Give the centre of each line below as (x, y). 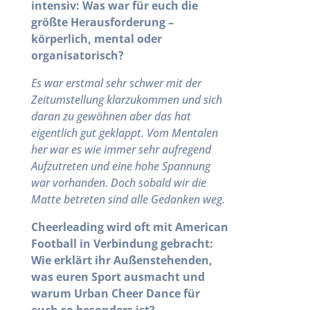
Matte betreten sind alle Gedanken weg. (128, 199)
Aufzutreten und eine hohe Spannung (120, 166)
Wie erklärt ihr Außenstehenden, (121, 260)
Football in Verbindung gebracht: (122, 244)
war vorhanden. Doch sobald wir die (118, 183)
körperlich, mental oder (96, 39)
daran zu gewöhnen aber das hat (111, 116)
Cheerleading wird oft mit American (129, 227)
